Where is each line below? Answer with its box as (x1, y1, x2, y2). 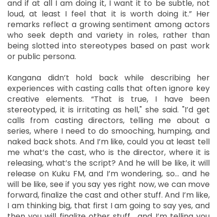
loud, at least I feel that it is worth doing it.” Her (7, 8, 210, 19)
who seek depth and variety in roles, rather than (7, 29, 210, 41)
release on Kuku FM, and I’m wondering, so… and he (7, 168, 210, 179)
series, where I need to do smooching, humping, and (7, 125, 210, 137)
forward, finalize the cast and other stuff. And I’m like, (7, 189, 210, 201)
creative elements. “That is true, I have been (7, 93, 210, 105)
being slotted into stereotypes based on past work (7, 40, 210, 51)
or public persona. (7, 50, 76, 62)
